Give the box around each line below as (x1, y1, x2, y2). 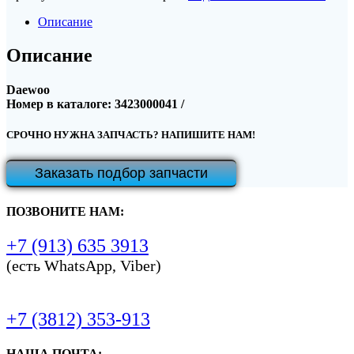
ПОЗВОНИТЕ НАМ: (6, 204, 124, 218)
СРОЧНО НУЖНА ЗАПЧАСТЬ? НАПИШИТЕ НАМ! (6, 129, 255, 141)
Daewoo (6, 83, 50, 97)
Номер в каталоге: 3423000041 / (6, 97, 184, 111)
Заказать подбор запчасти (35, 165, 208, 182)
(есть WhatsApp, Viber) (6, 256, 161, 274)
